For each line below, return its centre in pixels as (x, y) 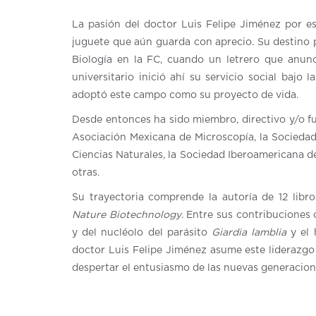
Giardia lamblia (249, 233)
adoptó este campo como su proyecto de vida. (185, 96)
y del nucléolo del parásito (142, 233)
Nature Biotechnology (127, 215)
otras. (87, 173)
